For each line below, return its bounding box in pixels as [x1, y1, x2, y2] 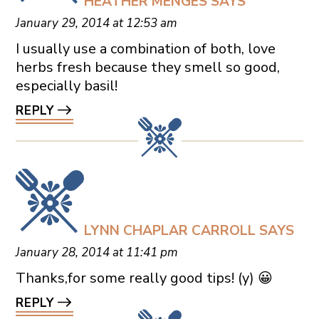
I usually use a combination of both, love [15, 39, 276, 59]
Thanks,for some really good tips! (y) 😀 [15, 268, 273, 288]
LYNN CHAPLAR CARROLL [83, 221, 256, 241]
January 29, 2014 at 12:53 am [15, 15, 177, 32]
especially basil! [15, 76, 117, 96]
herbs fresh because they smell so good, [15, 58, 280, 78]
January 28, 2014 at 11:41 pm [15, 244, 178, 261]
